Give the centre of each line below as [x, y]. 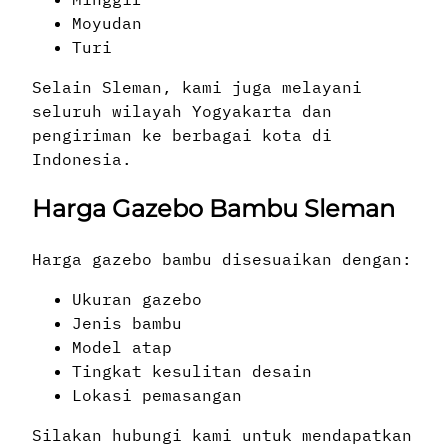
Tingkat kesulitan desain [192, 371]
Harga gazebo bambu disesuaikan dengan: [222, 259]
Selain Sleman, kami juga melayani [197, 87]
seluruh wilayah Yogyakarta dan [182, 111]
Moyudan [107, 23]
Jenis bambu [127, 323]
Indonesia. [82, 159]
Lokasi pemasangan [157, 395]
